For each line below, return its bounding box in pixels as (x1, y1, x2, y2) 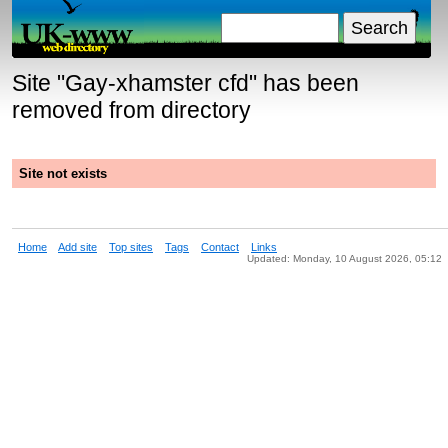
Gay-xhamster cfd (65, 70, 249, 96)
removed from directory (12, 97, 251, 123)
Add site (58, 241, 97, 253)
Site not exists (19, 166, 107, 181)
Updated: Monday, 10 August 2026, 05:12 (247, 253, 442, 264)
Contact (201, 241, 239, 253)
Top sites (109, 241, 153, 253)
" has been (249, 70, 359, 96)
